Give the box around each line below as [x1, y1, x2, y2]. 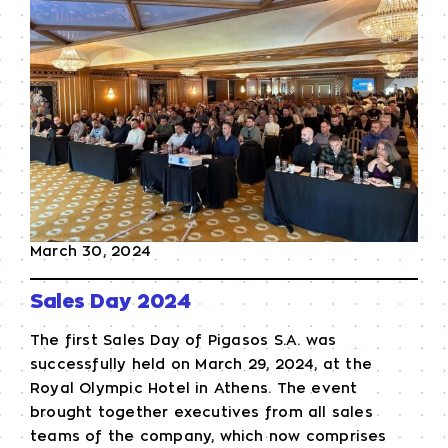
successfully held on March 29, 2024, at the [30, 358, 373, 372]
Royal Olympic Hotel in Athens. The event [30, 382, 358, 396]
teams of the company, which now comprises [30, 430, 387, 444]
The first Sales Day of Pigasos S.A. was [30, 334, 337, 348]
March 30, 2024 [30, 245, 151, 259]
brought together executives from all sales [30, 406, 373, 420]
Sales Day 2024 [30, 292, 191, 312]
